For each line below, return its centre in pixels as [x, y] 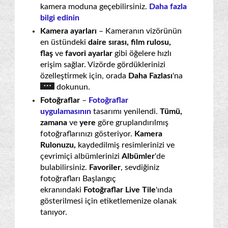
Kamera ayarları [69, 31]
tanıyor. [54, 212]
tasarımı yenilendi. [125, 111]
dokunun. [72, 87]
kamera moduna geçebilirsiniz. [95, 6]
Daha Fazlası [150, 76]
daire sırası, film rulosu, [130, 42]
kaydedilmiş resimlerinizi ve [125, 145]
